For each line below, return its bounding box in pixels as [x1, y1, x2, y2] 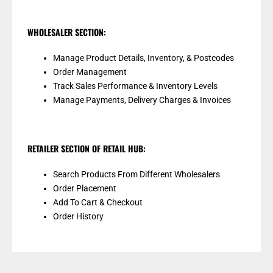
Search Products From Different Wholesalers [53, 169, 220, 179]
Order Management [53, 67, 127, 77]
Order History [53, 211, 104, 221]
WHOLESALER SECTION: [27, 26, 106, 38]
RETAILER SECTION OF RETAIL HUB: [27, 142, 146, 155]
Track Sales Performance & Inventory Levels [53, 81, 218, 91]
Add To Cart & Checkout [53, 197, 143, 207]
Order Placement [53, 183, 116, 193]
